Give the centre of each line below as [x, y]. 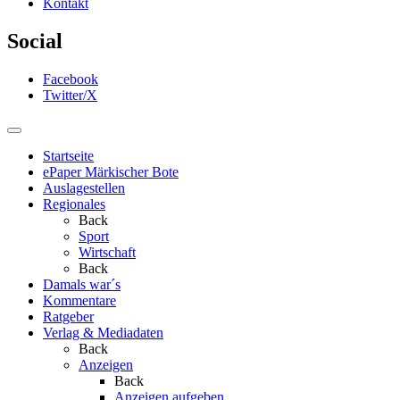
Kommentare [79, 300]
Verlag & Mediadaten [103, 332]
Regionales [74, 204]
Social [35, 42]
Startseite [68, 155]
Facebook [71, 79]
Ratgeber [68, 316]
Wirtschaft [107, 252]
